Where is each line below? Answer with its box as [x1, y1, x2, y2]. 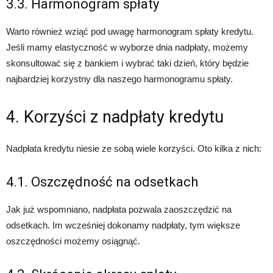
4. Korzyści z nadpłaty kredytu [6, 107, 224, 127]
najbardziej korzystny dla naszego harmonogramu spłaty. [6, 74, 233, 84]
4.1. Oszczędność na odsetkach [6, 174, 198, 190]
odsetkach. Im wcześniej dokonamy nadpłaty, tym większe [6, 220, 240, 230]
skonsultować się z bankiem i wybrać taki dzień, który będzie [6, 58, 249, 68]
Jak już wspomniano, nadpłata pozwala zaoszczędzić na [6, 204, 232, 214]
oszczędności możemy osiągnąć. [6, 236, 140, 246]
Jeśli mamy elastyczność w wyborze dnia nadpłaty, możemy [6, 42, 248, 52]
